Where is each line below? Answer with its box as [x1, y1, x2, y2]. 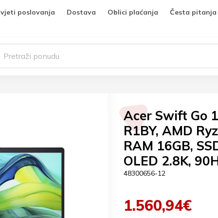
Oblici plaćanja [108, 8, 158, 17]
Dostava [67, 8, 96, 17]
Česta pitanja [170, 8, 217, 17]
